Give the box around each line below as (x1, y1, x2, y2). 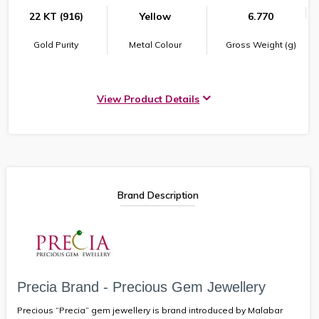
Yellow (140, 9, 172, 23)
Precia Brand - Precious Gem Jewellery (17, 278, 266, 295)
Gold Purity (33, 38, 79, 50)
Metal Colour (129, 38, 182, 50)
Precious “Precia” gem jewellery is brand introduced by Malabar (17, 304, 283, 315)
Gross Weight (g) (225, 38, 296, 50)
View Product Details (97, 92, 200, 105)
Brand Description (117, 188, 199, 202)
